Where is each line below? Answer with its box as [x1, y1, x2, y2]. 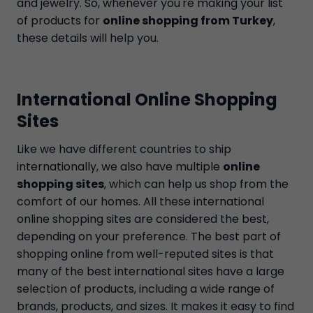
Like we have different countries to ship [17, 141, 231, 157]
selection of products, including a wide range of [17, 281, 275, 297]
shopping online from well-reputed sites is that [17, 246, 274, 262]
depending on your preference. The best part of [17, 228, 281, 245]
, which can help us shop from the [104, 176, 289, 192]
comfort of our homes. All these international [17, 194, 264, 210]
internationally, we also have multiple [17, 159, 223, 175]
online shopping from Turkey [103, 13, 273, 29]
